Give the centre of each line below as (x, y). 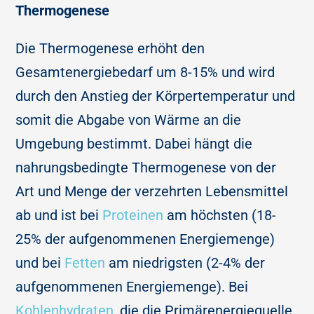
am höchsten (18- (222, 216)
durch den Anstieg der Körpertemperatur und (156, 96)
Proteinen (135, 216)
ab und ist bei (59, 216)
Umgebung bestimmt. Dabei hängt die (134, 144)
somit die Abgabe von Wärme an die (129, 120)
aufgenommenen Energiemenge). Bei (132, 287)
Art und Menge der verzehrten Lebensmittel (152, 192)
